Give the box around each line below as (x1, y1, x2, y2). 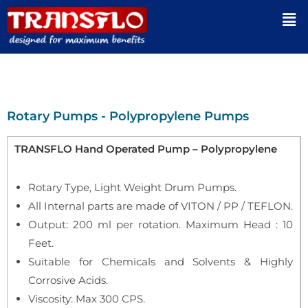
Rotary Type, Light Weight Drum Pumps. (28, 181, 236, 194)
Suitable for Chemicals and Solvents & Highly (28, 255, 293, 268)
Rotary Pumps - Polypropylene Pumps (7, 109, 249, 124)
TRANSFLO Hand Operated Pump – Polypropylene (14, 142, 277, 155)
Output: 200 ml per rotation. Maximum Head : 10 (28, 218, 293, 231)
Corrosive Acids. (28, 274, 108, 287)
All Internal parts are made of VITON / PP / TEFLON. (28, 199, 293, 212)
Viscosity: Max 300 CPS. (28, 292, 145, 305)
